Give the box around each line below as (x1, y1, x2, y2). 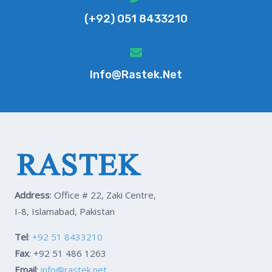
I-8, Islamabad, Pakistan (15, 205, 115, 217)
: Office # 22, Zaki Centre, (50, 188, 156, 201)
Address (15, 188, 50, 201)
